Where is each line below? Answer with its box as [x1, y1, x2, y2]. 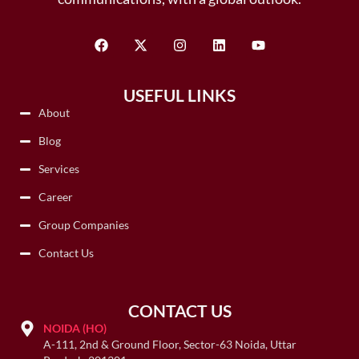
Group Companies [38, 218, 130, 232]
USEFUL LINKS [123, 85, 236, 106]
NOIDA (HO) [43, 321, 107, 336]
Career [38, 190, 74, 204]
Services [38, 162, 80, 176]
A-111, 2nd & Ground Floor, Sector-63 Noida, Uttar [43, 337, 297, 352]
